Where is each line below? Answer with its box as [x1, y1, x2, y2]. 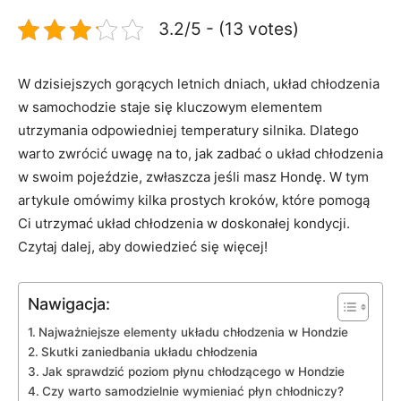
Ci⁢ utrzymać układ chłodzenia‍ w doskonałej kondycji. [18, 215, 350, 233]
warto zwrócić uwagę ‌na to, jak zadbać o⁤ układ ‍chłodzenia [18, 145, 383, 163]
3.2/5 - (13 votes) [158, 18, 299, 40]
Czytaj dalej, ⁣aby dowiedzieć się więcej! [18, 238, 268, 256]
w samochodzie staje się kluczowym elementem [18, 98, 322, 116]
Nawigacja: [28, 294, 110, 314]
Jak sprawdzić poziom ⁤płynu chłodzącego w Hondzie [41, 364, 345, 380]
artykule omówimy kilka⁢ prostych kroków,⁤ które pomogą [18, 192, 370, 209]
